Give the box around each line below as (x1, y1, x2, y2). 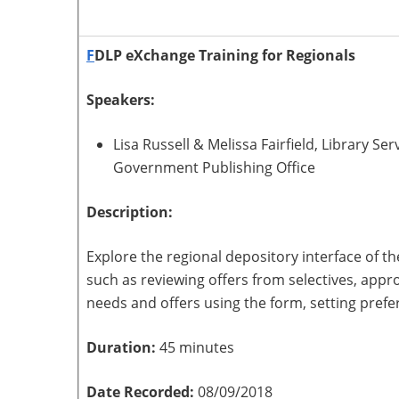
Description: (86, 202, 173, 222)
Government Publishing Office (113, 158, 315, 177)
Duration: (86, 338, 159, 357)
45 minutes (159, 338, 234, 357)
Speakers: (86, 90, 159, 110)
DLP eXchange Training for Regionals (94, 45, 355, 65)
